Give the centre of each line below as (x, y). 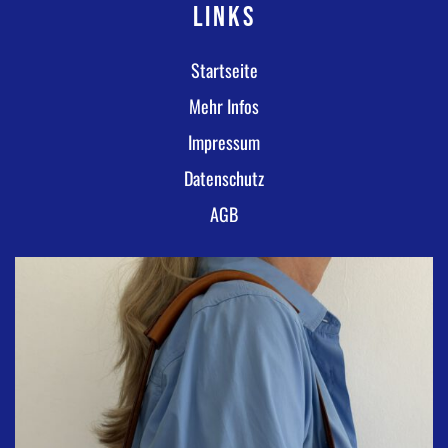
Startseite (224, 69)
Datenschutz (224, 177)
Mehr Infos (224, 105)
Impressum (224, 141)
